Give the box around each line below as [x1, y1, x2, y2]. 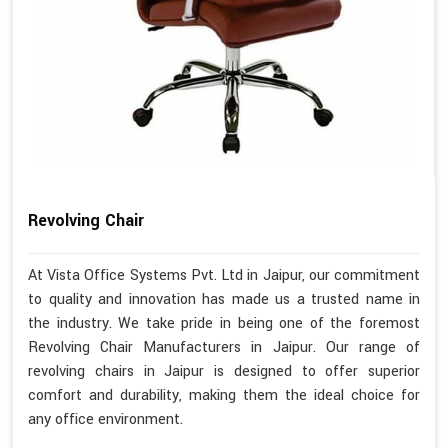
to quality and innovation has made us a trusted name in [28, 288, 420, 310]
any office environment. [28, 408, 183, 430]
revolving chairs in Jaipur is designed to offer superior [28, 360, 420, 382]
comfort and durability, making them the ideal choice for [28, 384, 420, 406]
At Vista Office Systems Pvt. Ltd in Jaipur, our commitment [28, 264, 420, 286]
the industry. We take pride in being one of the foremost [28, 312, 420, 334]
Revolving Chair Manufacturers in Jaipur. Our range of [28, 336, 420, 358]
